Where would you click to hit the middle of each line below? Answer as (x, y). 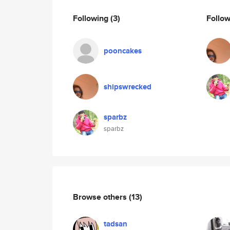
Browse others (101, 197)
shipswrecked (128, 87)
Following (92, 18)
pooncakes (123, 51)
